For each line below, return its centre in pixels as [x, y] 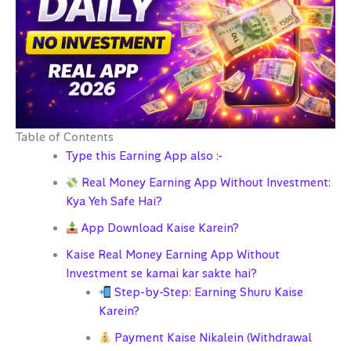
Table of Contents [65, 138]
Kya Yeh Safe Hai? [114, 202]
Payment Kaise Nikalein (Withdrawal [212, 338]
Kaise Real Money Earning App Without [172, 255]
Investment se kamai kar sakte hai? [161, 274]
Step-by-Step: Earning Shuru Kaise [208, 293]
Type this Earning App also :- [144, 157]
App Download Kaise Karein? [159, 229]
